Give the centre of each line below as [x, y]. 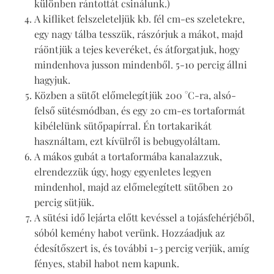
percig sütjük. [64, 202]
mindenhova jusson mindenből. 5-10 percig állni [141, 65]
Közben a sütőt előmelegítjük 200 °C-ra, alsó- [135, 95]
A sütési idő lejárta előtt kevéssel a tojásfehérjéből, [144, 218]
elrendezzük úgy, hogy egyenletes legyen [123, 172]
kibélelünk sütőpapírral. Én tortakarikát [123, 126]
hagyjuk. [52, 80]
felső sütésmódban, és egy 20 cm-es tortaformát [140, 111]
